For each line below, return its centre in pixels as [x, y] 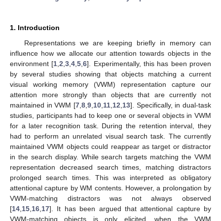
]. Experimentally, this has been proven [149, 63]
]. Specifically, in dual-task [171, 105]
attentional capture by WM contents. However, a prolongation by [110, 188]
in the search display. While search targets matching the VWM [110, 157]
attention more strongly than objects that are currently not [110, 94]
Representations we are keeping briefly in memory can [117, 43]
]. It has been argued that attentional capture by [130, 208]
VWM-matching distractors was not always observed [110, 198]
